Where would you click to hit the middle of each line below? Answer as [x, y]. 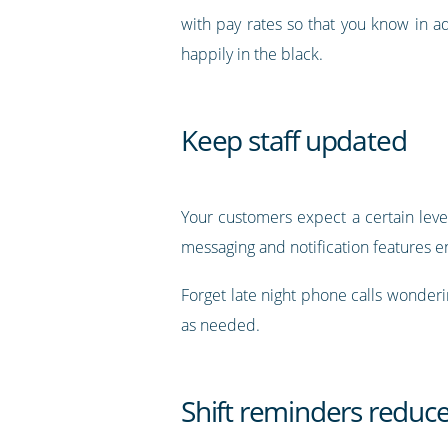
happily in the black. [251, 53]
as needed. [220, 324]
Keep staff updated [293, 139]
